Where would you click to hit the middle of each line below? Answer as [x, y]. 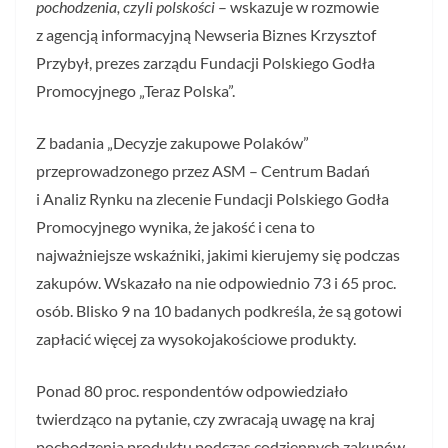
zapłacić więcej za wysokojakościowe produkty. [196, 338]
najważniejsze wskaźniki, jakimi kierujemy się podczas [218, 254]
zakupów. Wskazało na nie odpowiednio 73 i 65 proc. [216, 282]
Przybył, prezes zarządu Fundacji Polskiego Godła [205, 62]
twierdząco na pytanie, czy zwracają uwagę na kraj [205, 418]
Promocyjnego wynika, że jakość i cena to [175, 226]
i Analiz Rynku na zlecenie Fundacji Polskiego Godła [212, 198]
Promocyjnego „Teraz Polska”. [135, 90]
